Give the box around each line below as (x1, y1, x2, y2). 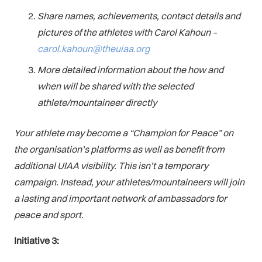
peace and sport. (14, 208, 84, 220)
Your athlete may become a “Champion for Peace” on (14, 126, 233, 139)
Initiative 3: (14, 234, 59, 246)
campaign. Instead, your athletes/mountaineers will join (14, 175, 244, 188)
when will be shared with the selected (37, 80, 194, 92)
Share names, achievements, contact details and (37, 9, 240, 22)
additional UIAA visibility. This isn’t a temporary (14, 159, 208, 171)
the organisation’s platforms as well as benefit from (14, 143, 225, 155)
